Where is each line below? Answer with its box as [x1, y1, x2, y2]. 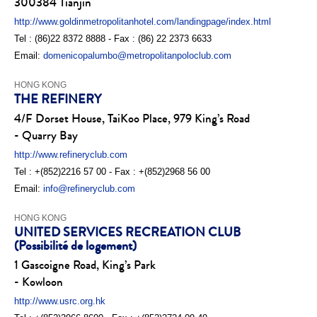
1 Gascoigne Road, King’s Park [14, 257, 156, 274]
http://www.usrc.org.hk [14, 296, 105, 306]
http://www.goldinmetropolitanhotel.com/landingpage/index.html [14, 16, 271, 27]
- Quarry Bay [14, 127, 78, 144]
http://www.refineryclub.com [14, 149, 127, 160]
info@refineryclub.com [43, 183, 135, 194]
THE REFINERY [14, 91, 101, 108]
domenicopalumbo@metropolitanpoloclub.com [43, 50, 231, 61]
